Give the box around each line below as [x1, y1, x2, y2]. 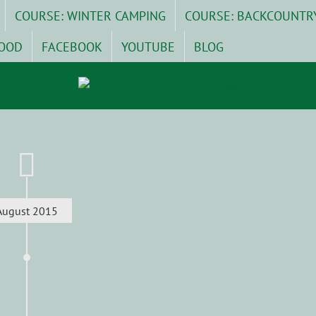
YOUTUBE [121, 38, 175, 55]
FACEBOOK [42, 38, 102, 55]
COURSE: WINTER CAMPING [15, 7, 166, 24]
